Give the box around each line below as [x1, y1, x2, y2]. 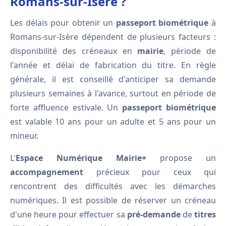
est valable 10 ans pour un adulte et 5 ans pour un [10, 116, 216, 127]
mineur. [10, 130, 38, 141]
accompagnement [10, 166, 83, 178]
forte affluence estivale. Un [10, 102, 123, 113]
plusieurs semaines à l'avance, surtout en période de [10, 88, 216, 99]
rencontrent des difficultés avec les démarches [10, 181, 216, 192]
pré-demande [127, 209, 181, 220]
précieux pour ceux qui [83, 166, 216, 178]
